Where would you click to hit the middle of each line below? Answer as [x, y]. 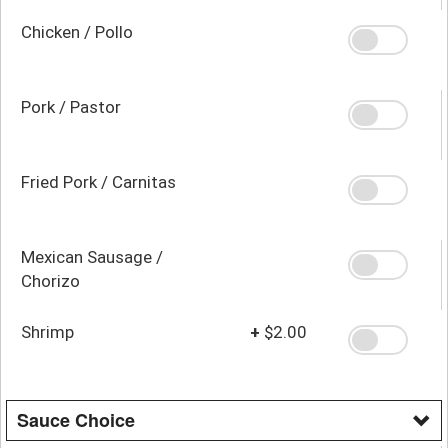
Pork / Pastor [71, 106]
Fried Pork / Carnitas [98, 181]
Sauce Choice [76, 419]
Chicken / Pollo [77, 31]
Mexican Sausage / [92, 256]
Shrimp [47, 331]
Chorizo [50, 280]
